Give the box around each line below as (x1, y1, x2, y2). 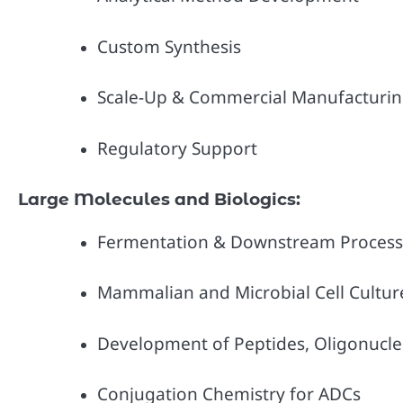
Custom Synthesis (97, 34, 241, 58)
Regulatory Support (97, 137, 257, 161)
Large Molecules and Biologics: (18, 188, 300, 210)
